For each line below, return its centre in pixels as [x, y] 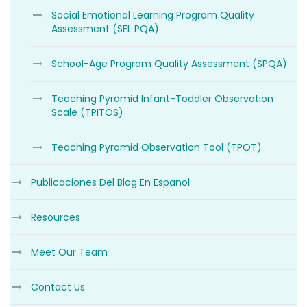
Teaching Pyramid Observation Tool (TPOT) [157, 147]
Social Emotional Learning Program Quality [153, 15]
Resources [56, 217]
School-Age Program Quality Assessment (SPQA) [169, 63]
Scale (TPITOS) [87, 112]
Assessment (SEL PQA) [105, 28]
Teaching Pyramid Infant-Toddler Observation [162, 98]
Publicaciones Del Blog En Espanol [110, 182]
